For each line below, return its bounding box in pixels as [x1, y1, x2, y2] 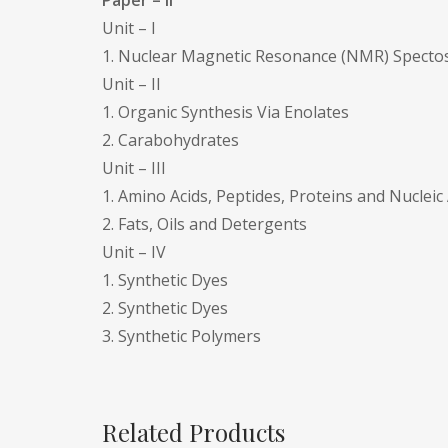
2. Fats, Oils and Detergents [102, 213, 307, 235]
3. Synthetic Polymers [102, 325, 261, 347]
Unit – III [102, 157, 166, 179]
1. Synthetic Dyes [102, 269, 228, 291]
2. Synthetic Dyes [102, 297, 228, 319]
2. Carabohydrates [102, 129, 239, 151]
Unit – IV [102, 241, 166, 263]
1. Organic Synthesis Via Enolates [102, 101, 349, 123]
